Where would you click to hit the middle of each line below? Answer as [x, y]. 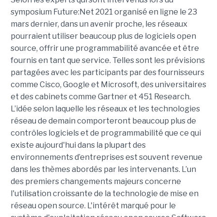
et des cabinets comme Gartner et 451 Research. [101, 97]
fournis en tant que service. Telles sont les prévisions [108, 61]
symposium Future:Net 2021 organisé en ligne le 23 [104, 12]
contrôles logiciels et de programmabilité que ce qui [106, 133]
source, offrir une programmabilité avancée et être [105, 48]
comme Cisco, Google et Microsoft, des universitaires [108, 85]
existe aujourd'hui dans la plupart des [78, 145]
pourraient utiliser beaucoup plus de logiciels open [103, 36]
